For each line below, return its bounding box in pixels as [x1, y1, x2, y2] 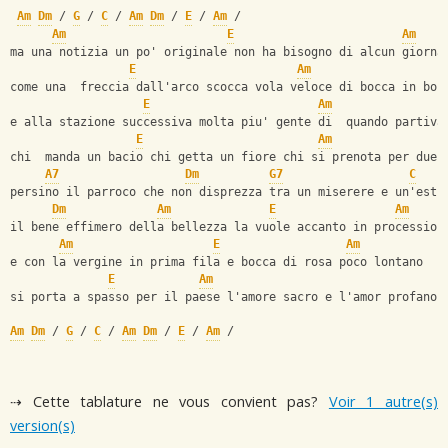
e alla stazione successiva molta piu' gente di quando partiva [10, 115, 444, 130]
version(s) [10, 416, 75, 435]
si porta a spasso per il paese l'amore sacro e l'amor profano [10, 290, 437, 305]
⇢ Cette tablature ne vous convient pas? [10, 392, 329, 411]
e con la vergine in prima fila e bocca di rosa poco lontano [10, 255, 423, 270]
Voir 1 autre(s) [328, 392, 439, 411]
